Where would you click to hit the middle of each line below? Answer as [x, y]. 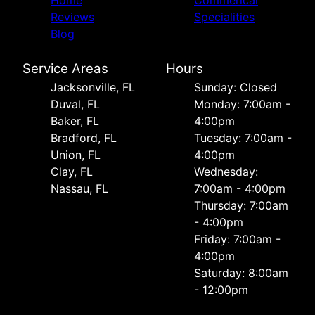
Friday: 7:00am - [237, 239]
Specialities [224, 17]
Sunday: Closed [236, 88]
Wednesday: [226, 172]
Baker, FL [75, 121]
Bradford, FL [84, 138]
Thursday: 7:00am [241, 206]
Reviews [72, 17]
